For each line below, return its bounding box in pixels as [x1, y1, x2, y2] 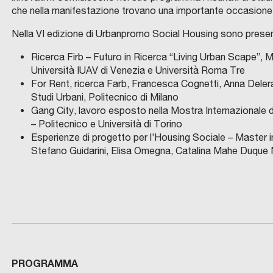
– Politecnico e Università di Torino [30, 118, 182, 129]
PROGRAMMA [11, 257, 78, 269]
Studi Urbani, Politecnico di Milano [30, 91, 179, 102]
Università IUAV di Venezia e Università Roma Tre [30, 64, 245, 76]
